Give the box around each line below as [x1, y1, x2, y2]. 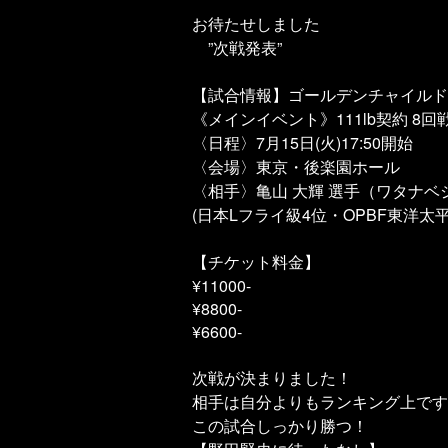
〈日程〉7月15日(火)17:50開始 [192, 131, 413, 155]
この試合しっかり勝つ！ [192, 414, 368, 438]
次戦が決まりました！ [192, 366, 352, 390]
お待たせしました [192, 12, 320, 36]
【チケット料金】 [192, 250, 320, 274]
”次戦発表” [192, 36, 282, 60]
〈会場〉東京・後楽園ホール [192, 155, 400, 179]
